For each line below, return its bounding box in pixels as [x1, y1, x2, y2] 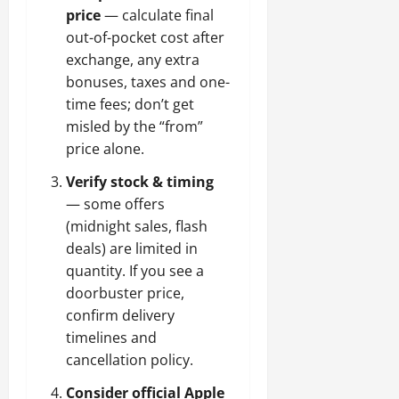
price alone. [66, 139, 144, 159]
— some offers [66, 194, 165, 214]
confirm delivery [66, 305, 175, 325]
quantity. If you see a [66, 261, 204, 281]
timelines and [66, 328, 157, 347]
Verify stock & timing [66, 172, 214, 191]
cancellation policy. [66, 350, 193, 370]
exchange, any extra [66, 50, 199, 69]
